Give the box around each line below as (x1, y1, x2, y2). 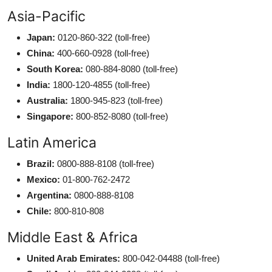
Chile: (27, 205, 52, 216)
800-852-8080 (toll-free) (73, 110, 168, 121)
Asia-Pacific (7, 7, 86, 25)
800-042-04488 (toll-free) (120, 253, 220, 263)
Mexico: (27, 174, 60, 185)
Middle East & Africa (7, 228, 138, 246)
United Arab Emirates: (27, 253, 120, 263)
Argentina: (27, 189, 72, 200)
